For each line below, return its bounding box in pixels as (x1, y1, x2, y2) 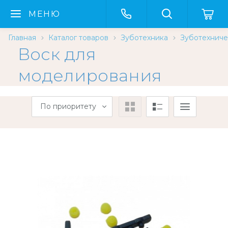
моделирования (18, 65, 162, 85)
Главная (8, 33, 36, 42)
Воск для (18, 44, 96, 64)
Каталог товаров (48, 33, 108, 42)
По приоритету (40, 101, 96, 111)
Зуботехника (121, 33, 168, 42)
